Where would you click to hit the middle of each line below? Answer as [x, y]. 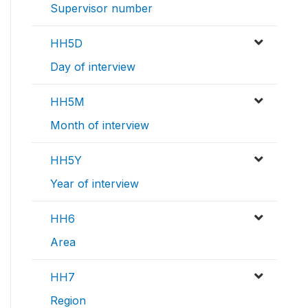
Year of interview [95, 184]
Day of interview [93, 67]
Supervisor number [101, 9]
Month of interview [100, 125]
